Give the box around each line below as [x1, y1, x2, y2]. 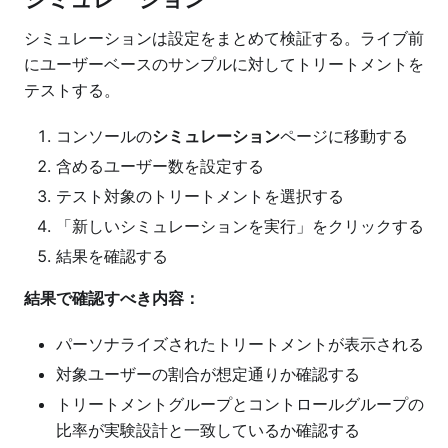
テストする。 [24, 79, 120, 100]
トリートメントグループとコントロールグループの [56, 393, 424, 414]
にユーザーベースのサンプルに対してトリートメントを [24, 53, 424, 74]
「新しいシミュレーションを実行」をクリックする [56, 215, 424, 236]
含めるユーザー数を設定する [56, 155, 264, 176]
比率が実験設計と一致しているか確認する [56, 419, 360, 440]
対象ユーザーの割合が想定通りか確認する [56, 363, 360, 384]
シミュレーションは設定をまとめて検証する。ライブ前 [24, 27, 424, 48]
